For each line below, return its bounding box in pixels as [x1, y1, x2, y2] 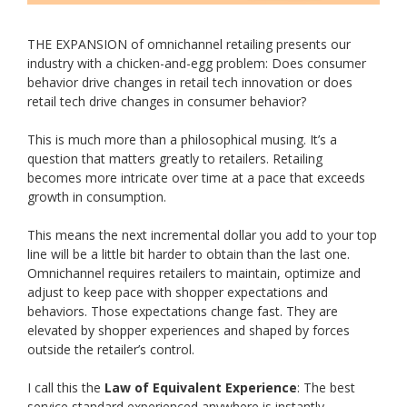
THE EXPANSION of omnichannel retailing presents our [27, 35, 351, 54]
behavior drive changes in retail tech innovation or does [27, 74, 352, 92]
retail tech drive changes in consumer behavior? [27, 93, 306, 111]
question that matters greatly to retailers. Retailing [27, 150, 323, 168]
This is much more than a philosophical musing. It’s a [27, 131, 337, 149]
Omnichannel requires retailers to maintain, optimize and [27, 264, 361, 283]
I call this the [27, 379, 104, 397]
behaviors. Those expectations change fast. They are [27, 303, 338, 321]
